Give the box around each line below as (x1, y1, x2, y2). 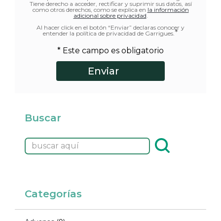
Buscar (25, 111, 61, 124)
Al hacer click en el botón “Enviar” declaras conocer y (37, 23, 184, 31)
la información (147, 5, 189, 13)
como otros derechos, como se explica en (32, 5, 147, 13)
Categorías (25, 187, 82, 200)
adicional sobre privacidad (73, 11, 147, 19)
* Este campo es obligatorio (57, 45, 164, 55)
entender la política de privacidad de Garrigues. (43, 29, 175, 37)
